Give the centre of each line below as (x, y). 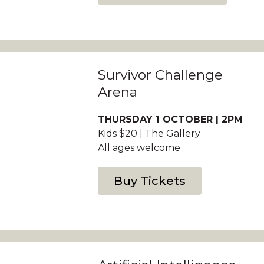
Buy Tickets (149, 181)
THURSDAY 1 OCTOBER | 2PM (170, 119)
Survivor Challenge (160, 75)
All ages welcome (139, 148)
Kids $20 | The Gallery (149, 133)
